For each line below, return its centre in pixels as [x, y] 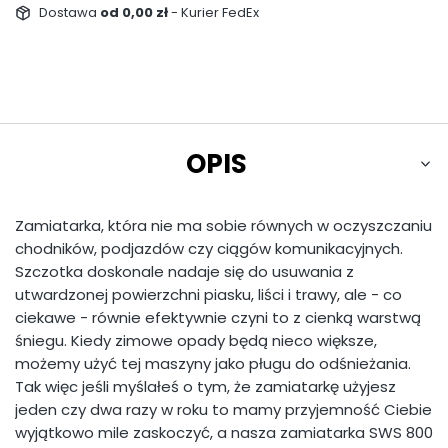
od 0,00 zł [135, 13]
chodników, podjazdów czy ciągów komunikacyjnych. [209, 249]
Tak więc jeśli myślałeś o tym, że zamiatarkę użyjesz [205, 387]
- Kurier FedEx [214, 13]
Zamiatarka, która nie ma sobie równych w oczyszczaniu [223, 226]
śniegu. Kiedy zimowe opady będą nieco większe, [196, 341]
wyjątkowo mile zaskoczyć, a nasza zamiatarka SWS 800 [224, 433]
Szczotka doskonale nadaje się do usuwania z [184, 272]
